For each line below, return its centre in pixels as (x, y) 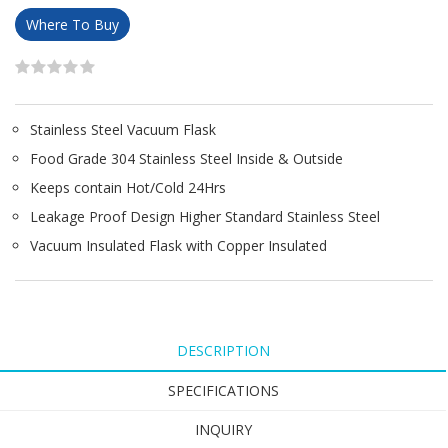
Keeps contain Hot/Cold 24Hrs (128, 187)
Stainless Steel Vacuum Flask (123, 129)
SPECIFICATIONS (223, 390)
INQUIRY (223, 429)
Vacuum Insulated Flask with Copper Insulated (178, 245)
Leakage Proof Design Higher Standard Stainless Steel (205, 216)
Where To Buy (72, 24)
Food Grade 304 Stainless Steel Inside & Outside (186, 158)
